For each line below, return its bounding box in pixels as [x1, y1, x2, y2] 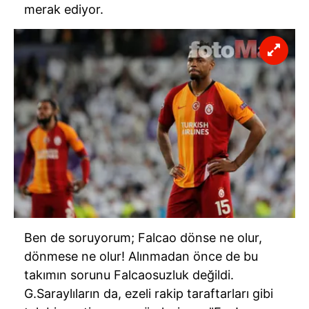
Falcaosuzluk [114, 268, 189, 283]
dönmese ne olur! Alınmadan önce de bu [24, 249, 258, 264]
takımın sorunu [24, 268, 114, 283]
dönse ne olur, [177, 230, 262, 246]
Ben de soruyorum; [24, 230, 138, 246]
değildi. [189, 268, 234, 283]
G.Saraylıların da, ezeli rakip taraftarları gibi [24, 286, 273, 301]
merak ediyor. [24, 1, 103, 17]
